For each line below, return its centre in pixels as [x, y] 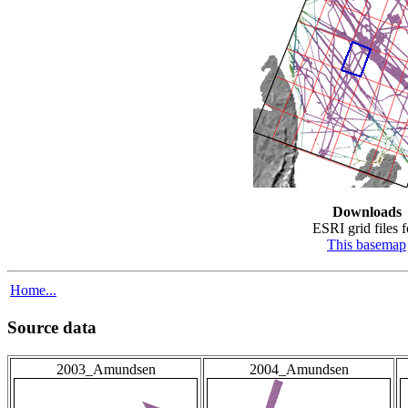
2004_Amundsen [299, 370]
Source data [52, 328]
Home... [33, 290]
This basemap [367, 244]
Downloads [367, 211]
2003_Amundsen [106, 370]
